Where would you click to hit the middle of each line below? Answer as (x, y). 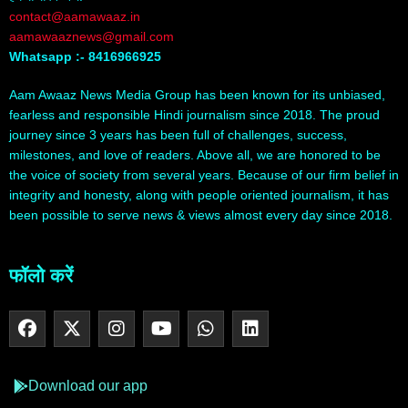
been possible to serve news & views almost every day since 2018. (201, 215)
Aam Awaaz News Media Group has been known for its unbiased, (197, 95)
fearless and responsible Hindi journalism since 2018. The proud (194, 115)
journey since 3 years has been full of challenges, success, (178, 135)
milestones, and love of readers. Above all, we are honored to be (195, 155)
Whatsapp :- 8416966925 (85, 57)
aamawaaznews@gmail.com (92, 37)
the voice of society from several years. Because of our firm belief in (204, 175)
